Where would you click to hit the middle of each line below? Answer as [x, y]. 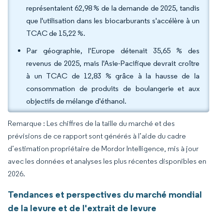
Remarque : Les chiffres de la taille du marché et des [91, 123]
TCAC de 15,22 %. [56, 33]
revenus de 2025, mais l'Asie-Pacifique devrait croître [113, 63]
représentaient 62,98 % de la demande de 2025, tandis [113, 8]
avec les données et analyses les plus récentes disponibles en [107, 161]
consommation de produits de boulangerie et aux [113, 88]
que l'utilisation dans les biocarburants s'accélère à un [113, 21]
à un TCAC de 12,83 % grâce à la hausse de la [113, 76]
